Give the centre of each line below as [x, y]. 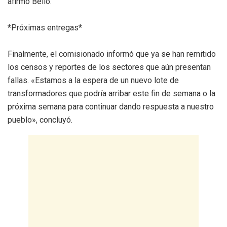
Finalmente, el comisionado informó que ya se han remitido [112, 54]
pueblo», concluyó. [40, 120]
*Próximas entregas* [45, 27]
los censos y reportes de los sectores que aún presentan [109, 67]
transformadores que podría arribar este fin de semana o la [111, 93]
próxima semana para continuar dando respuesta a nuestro [111, 106]
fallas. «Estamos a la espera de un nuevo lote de [93, 80]
